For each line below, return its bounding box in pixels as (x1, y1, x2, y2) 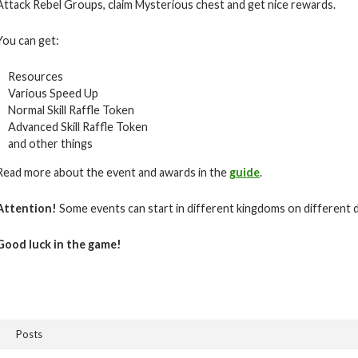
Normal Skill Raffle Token (8, 103, 134, 117)
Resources (8, 70, 63, 84)
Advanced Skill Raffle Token (8, 120, 148, 134)
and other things (8, 137, 93, 151)
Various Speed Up (8, 86, 98, 101)
